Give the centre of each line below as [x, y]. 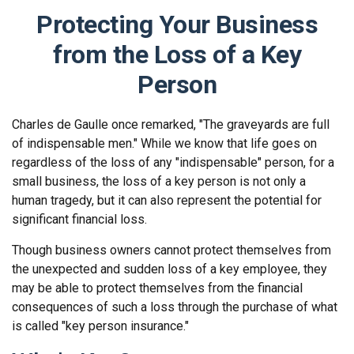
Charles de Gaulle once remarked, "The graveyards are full [171, 124]
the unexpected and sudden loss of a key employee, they [169, 269]
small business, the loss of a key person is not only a [159, 181]
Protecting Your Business [177, 24]
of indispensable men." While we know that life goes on [164, 143]
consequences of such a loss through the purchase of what [175, 307]
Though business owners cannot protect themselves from [171, 250]
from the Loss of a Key [177, 55]
